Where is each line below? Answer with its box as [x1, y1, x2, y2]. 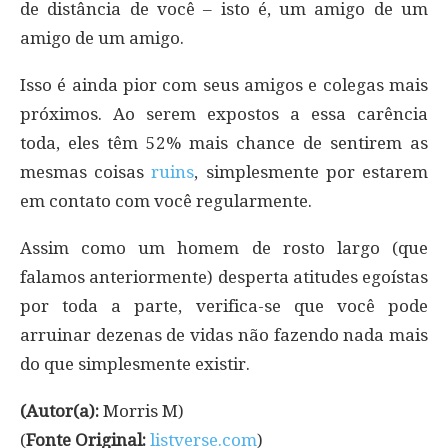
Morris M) [99, 400, 184, 421]
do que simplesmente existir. [20, 353, 250, 374]
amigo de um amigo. [20, 27, 184, 48]
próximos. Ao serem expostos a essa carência [20, 103, 428, 124]
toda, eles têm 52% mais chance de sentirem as [20, 132, 428, 153]
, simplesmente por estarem [194, 161, 429, 182]
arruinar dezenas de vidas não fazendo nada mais [20, 324, 428, 345]
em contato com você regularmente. [20, 190, 312, 211]
